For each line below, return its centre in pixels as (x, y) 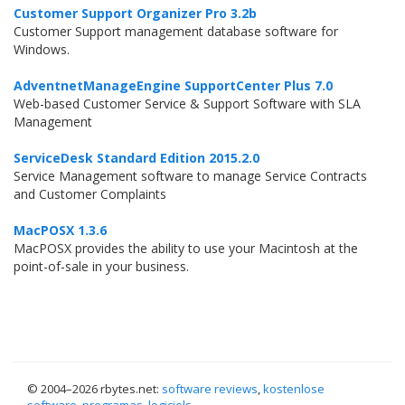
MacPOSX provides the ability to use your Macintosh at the (186, 248)
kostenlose (294, 389)
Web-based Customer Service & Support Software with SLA (187, 104)
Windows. (42, 49)
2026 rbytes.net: (117, 389)
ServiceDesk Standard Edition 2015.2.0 (137, 158)
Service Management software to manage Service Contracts (190, 176)
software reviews (210, 389)
